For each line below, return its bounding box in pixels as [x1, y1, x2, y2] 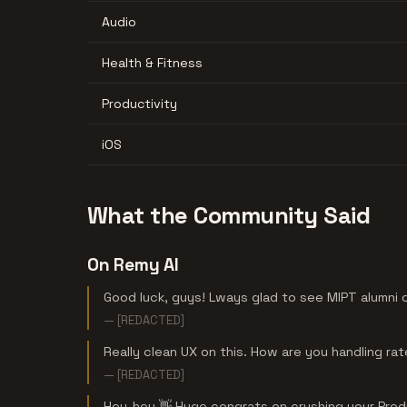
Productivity [102, 94, 177, 112]
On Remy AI [87, 253, 180, 276]
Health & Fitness [102, 54, 203, 71]
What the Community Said [87, 200, 371, 230]
